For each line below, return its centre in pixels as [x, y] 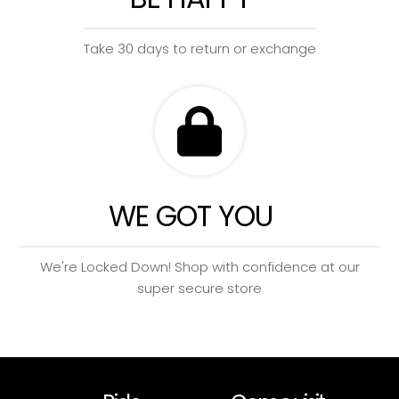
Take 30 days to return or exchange [199, 49]
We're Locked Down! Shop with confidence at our [199, 267]
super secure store [199, 289]
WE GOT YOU [191, 216]
